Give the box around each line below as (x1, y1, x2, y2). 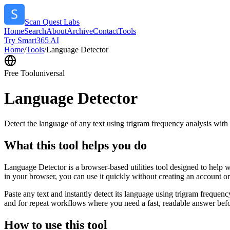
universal (35, 69, 65, 78)
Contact (93, 27, 118, 35)
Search (24, 27, 46, 35)
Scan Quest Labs (25, 17, 80, 26)
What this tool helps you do (4, 138, 147, 152)
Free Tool (4, 69, 35, 78)
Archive (67, 27, 93, 35)
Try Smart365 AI (4, 36, 59, 45)
